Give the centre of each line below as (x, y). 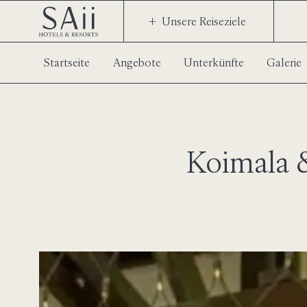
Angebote (137, 62)
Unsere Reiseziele (204, 21)
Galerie (284, 62)
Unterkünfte (213, 62)
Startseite (66, 62)
